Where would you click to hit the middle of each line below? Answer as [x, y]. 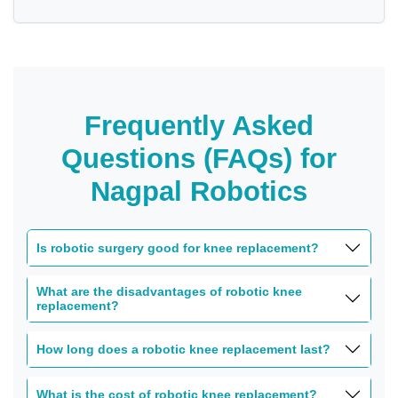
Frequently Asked [199, 125]
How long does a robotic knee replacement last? [183, 349]
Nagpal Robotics [199, 191]
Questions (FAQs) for [199, 158]
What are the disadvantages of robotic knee [169, 291]
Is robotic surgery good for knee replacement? [178, 247]
